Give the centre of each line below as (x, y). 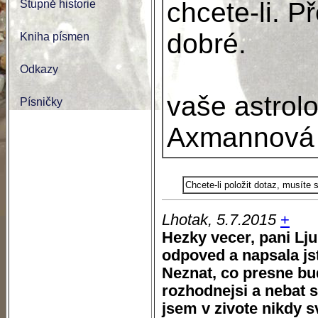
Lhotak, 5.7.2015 (219, 220)
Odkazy (39, 69)
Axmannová (241, 137)
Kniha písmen (55, 37)
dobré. (207, 44)
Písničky (41, 102)
